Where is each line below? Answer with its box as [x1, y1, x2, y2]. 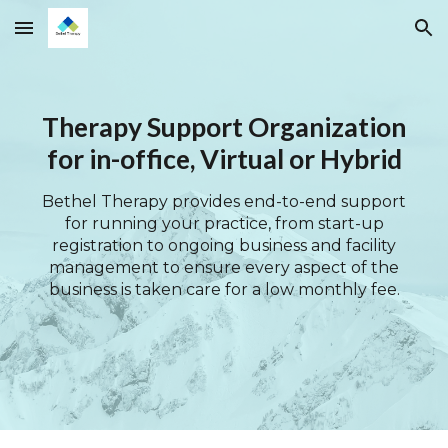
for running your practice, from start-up [64, 214, 384, 233]
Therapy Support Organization [42, 111, 406, 143]
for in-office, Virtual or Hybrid [46, 143, 402, 175]
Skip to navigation [307, 28, 432, 46]
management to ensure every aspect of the [49, 258, 399, 277]
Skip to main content [16, 28, 158, 46]
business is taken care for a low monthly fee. [48, 280, 400, 299]
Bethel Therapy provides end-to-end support [42, 192, 406, 211]
